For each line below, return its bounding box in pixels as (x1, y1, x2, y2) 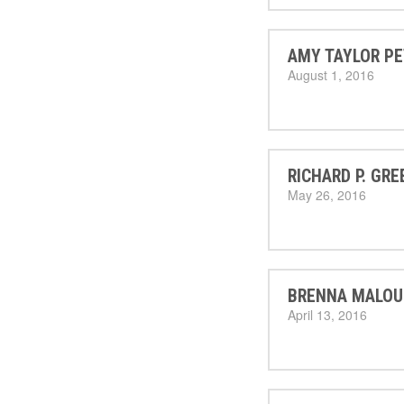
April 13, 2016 (288, 306, 367, 324)
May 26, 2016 (288, 186, 366, 204)
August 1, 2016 (288, 66, 374, 84)
